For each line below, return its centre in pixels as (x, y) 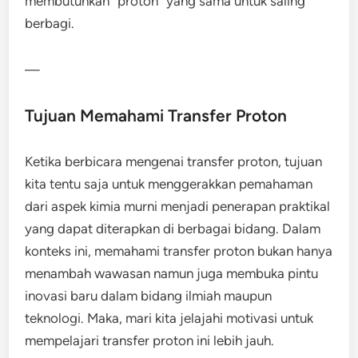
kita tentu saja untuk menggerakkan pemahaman (169, 184)
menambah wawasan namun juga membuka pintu (172, 273)
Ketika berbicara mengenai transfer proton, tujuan (174, 161)
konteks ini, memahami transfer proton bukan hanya (179, 251)
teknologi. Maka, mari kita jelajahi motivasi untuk (169, 318)
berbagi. (50, 23)
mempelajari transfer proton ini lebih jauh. (150, 340)
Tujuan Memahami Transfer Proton (156, 115)
